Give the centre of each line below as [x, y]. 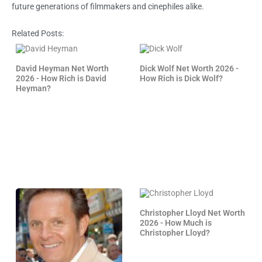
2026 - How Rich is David [61, 78]
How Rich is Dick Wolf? [182, 78]
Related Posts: [38, 33]
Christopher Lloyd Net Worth [193, 213]
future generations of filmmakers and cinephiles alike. [108, 6]
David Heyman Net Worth [62, 68]
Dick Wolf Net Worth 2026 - [189, 68]
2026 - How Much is [176, 223]
